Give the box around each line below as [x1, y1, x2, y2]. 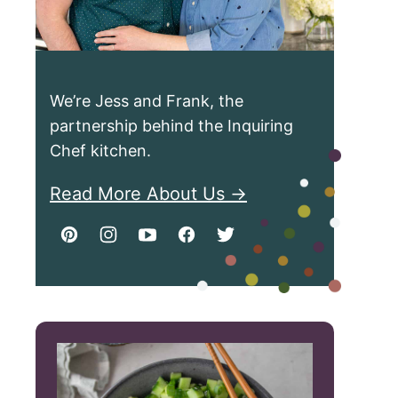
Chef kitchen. [50, 141, 151, 160]
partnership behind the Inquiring [50, 116, 293, 135]
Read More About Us [50, 183, 225, 204]
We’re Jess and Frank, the [50, 92, 243, 110]
